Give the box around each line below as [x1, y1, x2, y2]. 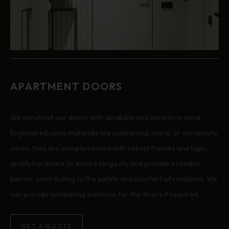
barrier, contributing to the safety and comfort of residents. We [10, 174, 217, 184]
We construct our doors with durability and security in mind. [10, 112, 202, 122]
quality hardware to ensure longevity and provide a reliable [10, 158, 200, 168]
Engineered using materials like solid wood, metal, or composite [10, 128, 218, 138]
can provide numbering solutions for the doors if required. [10, 189, 199, 199]
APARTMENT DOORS [10, 79, 123, 93]
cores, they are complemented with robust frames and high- [10, 143, 208, 153]
